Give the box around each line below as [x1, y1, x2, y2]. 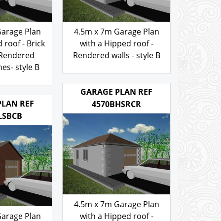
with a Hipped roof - [79, 37, 153, 49]
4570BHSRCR [92, 111, 141, 122]
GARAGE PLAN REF [80, 99, 152, 110]
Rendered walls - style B [73, 49, 160, 61]
